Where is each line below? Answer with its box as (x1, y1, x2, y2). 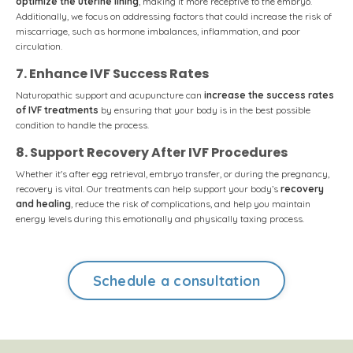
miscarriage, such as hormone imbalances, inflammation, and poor (16, 25, 300, 37)
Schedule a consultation (92, 271, 261, 290)
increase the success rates (204, 89, 334, 101)
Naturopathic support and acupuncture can (16, 89, 204, 101)
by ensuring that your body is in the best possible (98, 104, 310, 116)
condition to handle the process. (16, 119, 151, 131)
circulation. (16, 40, 62, 52)
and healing (16, 198, 71, 210)
